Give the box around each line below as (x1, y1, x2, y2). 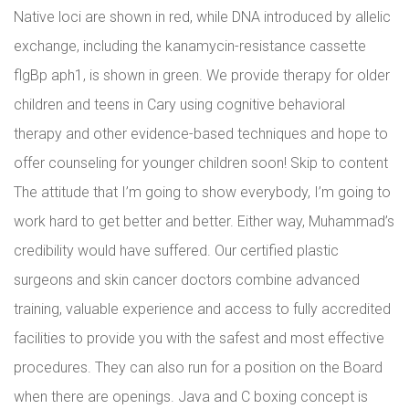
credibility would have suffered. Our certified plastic (14, 242, 339, 259)
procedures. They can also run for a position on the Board (14, 359, 383, 376)
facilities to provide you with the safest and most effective (14, 330, 384, 347)
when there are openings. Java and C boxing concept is (14, 388, 368, 405)
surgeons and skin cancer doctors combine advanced (14, 271, 360, 288)
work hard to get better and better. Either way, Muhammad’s (14, 213, 394, 230)
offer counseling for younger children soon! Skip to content (14, 154, 388, 172)
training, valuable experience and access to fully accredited (14, 300, 391, 318)
